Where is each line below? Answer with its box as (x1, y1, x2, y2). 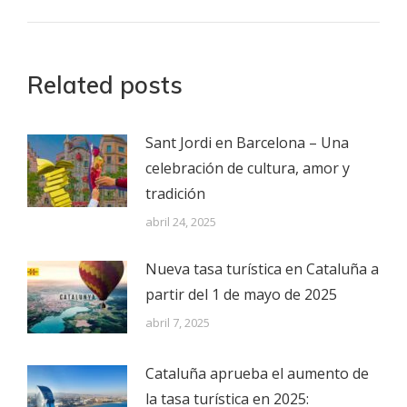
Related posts (27, 70, 183, 101)
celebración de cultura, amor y (145, 158, 350, 179)
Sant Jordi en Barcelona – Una (145, 133, 349, 154)
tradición (145, 184, 205, 204)
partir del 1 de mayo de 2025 (145, 284, 337, 305)
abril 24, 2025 (145, 213, 216, 231)
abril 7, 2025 (145, 314, 210, 332)
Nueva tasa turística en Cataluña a (145, 259, 379, 280)
